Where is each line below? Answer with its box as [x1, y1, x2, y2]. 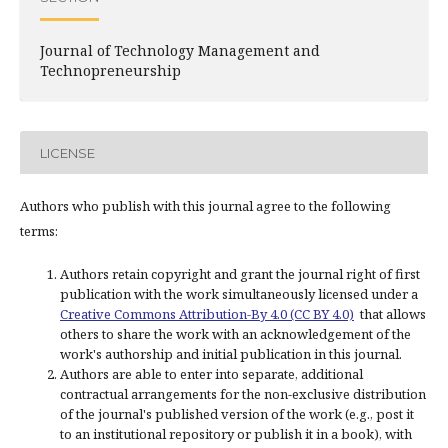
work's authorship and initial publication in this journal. [60, 345, 402, 363]
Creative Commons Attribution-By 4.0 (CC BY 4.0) [60, 305, 354, 323]
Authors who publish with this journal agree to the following [20, 197, 391, 215]
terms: [20, 222, 58, 240]
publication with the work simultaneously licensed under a [60, 285, 418, 303]
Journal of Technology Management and [40, 41, 320, 60]
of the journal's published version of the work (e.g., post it [60, 405, 414, 423]
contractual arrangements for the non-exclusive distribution [60, 385, 426, 403]
